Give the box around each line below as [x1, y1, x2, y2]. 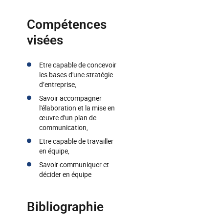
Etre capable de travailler [39, 136, 113, 146]
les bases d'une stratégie [39, 70, 113, 79]
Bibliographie [27, 199, 104, 214]
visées [27, 33, 63, 47]
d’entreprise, [39, 80, 76, 89]
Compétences [27, 17, 107, 32]
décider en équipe [39, 170, 91, 179]
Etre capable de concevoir [39, 60, 116, 69]
